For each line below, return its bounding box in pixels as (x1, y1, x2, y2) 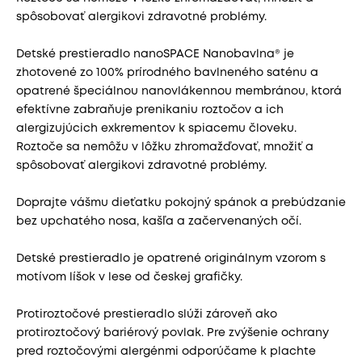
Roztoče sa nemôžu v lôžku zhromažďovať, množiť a (16, 141, 314, 152)
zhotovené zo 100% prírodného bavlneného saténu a (16, 67, 318, 78)
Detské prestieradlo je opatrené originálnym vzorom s (16, 253, 326, 263)
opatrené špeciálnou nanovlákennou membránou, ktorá (16, 86, 342, 96)
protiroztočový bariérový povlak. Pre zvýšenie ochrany (16, 327, 329, 338)
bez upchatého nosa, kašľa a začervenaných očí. (16, 216, 301, 226)
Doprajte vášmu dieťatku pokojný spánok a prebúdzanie (16, 197, 346, 208)
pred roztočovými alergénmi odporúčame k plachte (16, 346, 316, 356)
